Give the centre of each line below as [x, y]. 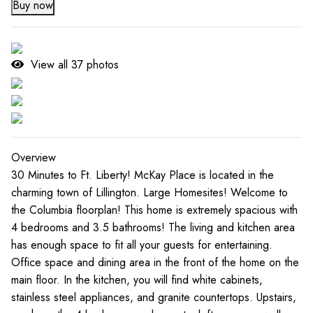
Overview [34, 158]
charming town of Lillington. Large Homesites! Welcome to [150, 192]
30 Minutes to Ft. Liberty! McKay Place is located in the [143, 175]
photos [101, 65]
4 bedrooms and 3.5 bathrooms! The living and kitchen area [153, 227]
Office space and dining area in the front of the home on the [155, 262]
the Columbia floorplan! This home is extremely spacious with [154, 210]
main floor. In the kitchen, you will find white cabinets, [137, 280]
